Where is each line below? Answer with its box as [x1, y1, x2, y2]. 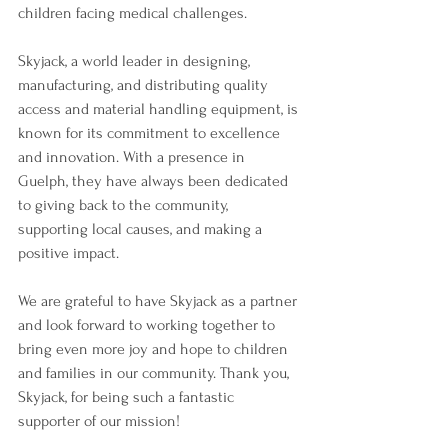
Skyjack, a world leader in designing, [18, 52, 254, 71]
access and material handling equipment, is [18, 100, 302, 119]
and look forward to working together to [18, 316, 279, 335]
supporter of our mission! [18, 412, 180, 431]
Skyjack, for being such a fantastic [18, 388, 238, 407]
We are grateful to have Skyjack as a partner [18, 292, 301, 311]
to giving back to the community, [18, 196, 232, 215]
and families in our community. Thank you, [18, 364, 293, 383]
